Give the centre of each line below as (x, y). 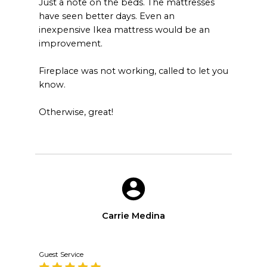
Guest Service (61, 254)
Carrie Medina (133, 216)
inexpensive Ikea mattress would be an (124, 30)
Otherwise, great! (76, 112)
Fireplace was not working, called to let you (133, 71)
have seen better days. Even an (106, 16)
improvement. (70, 43)
